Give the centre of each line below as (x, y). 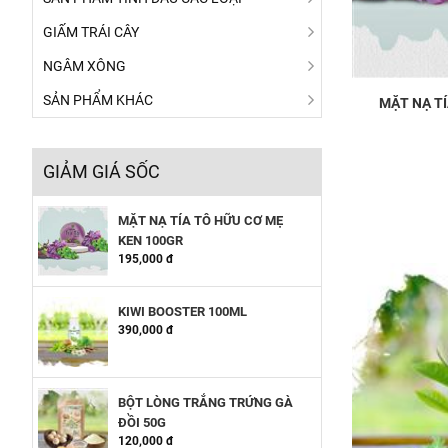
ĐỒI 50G (142, 422)
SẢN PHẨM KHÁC (98, 100)
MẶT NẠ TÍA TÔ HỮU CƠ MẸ (200, 220)
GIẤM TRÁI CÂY (91, 32)
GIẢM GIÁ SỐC (101, 171)
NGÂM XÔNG (84, 66)
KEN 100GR (150, 240)
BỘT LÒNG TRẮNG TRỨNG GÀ (205, 402)
